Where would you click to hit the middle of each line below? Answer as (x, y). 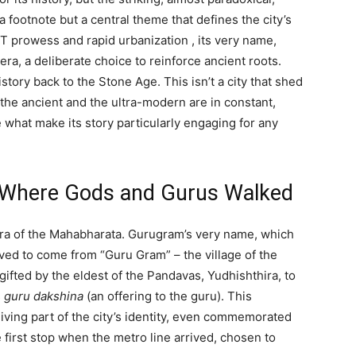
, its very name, (234, 40)
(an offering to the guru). (154, 296)
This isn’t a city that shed (232, 81)
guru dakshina (44, 296)
